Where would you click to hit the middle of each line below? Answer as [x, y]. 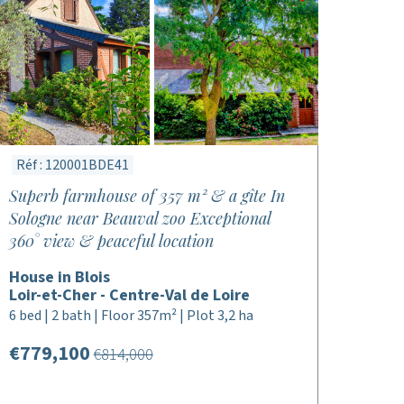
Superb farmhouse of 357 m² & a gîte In [147, 196]
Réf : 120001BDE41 [72, 165]
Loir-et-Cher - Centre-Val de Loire [129, 295]
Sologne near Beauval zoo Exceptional [139, 218]
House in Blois [59, 277]
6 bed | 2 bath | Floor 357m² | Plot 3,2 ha [131, 316]
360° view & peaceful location [111, 241]
